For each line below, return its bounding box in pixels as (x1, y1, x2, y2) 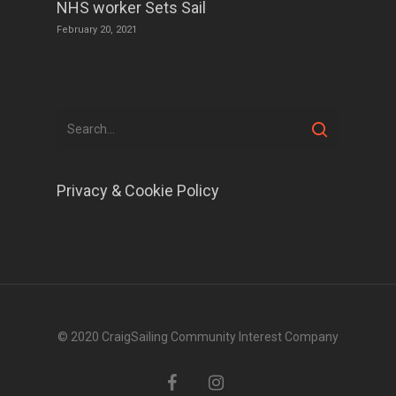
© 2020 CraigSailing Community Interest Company (57, 330, 339, 344)
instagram (207, 374, 265, 388)
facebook (165, 374, 219, 388)
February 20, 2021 (57, 24, 137, 35)
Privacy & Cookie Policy (57, 181, 219, 200)
